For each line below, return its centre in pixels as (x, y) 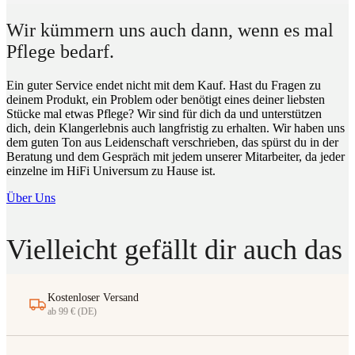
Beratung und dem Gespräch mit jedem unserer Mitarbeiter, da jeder (176, 156)
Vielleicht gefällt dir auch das (174, 249)
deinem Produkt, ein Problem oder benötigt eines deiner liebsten (166, 99)
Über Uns (31, 197)
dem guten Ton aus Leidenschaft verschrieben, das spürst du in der (172, 142)
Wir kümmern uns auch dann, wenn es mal (170, 31)
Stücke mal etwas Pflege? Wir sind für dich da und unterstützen (164, 113)
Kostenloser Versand (93, 297)
